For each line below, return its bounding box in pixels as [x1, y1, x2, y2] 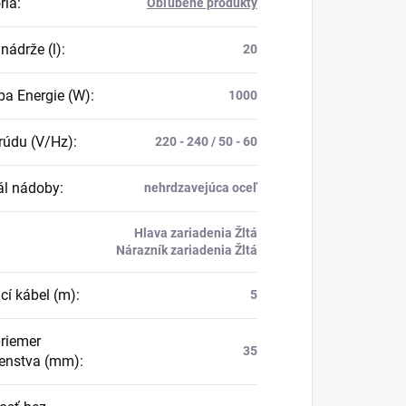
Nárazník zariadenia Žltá [115, 242, 257, 257]
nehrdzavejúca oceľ [143, 179, 257, 195]
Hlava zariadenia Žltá [133, 225, 257, 240]
